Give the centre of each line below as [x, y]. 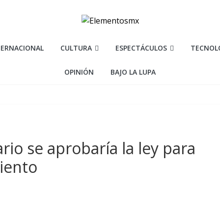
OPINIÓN [79, 72]
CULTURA [76, 48]
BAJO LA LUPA [133, 72]
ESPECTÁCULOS [141, 48]
